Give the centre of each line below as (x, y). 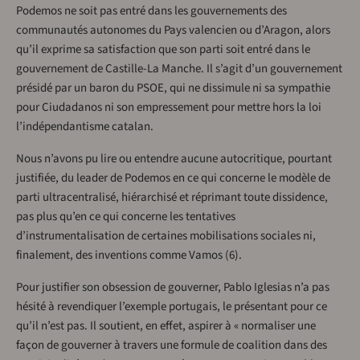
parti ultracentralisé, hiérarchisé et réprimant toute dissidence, (172, 198)
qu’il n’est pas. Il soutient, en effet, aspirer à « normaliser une (166, 326)
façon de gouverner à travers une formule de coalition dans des (172, 346)
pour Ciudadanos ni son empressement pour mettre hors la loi (169, 108)
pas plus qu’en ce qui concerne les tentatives (126, 217)
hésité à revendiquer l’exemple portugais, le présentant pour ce (172, 307)
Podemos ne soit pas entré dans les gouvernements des (151, 11)
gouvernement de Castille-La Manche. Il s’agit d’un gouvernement (179, 69)
